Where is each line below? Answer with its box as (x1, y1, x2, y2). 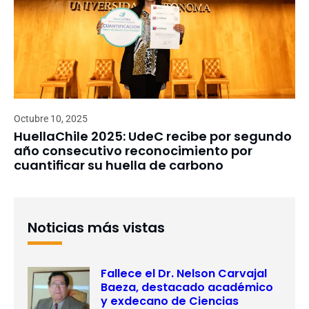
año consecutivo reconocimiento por (14, 141, 252, 159)
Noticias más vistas (28, 217, 165, 237)
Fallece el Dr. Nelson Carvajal (101, 265, 267, 281)
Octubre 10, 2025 (14, 112, 88, 124)
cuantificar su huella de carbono (14, 156, 223, 174)
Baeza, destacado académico (101, 279, 273, 295)
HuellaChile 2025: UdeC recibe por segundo (14, 127, 292, 145)
